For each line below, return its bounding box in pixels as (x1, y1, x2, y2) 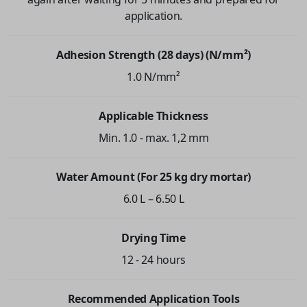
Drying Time (121, 230, 186, 245)
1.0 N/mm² (127, 69, 180, 84)
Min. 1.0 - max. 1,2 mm (98, 130, 209, 145)
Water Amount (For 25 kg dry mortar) (56, 169, 251, 184)
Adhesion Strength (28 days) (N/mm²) (56, 47, 251, 62)
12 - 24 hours (121, 251, 186, 267)
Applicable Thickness (99, 108, 208, 123)
